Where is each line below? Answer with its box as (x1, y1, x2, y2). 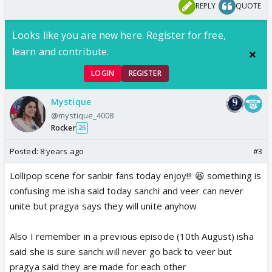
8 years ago (39, 145, 84, 157)
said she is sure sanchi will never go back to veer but (10, 245, 233, 257)
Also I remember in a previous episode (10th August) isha (10, 229, 254, 242)
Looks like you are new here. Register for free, (12, 28, 226, 42)
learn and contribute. (12, 44, 109, 58)
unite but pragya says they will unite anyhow (10, 199, 197, 212)
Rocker (51, 122, 76, 133)
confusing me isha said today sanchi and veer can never (10, 184, 244, 197)
